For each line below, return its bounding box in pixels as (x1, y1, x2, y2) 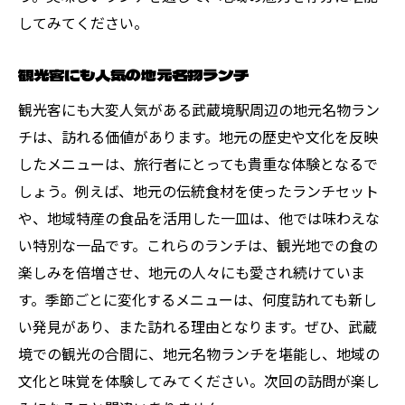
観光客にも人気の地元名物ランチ (18, 62, 249, 86)
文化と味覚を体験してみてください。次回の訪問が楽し (18, 369, 380, 391)
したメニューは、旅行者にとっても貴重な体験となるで (18, 152, 378, 174)
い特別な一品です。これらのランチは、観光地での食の (18, 233, 378, 256)
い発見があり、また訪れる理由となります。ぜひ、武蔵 (18, 315, 377, 337)
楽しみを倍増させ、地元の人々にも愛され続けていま (18, 260, 365, 283)
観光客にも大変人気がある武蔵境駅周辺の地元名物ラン (18, 98, 380, 120)
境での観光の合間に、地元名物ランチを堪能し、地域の (18, 342, 380, 364)
